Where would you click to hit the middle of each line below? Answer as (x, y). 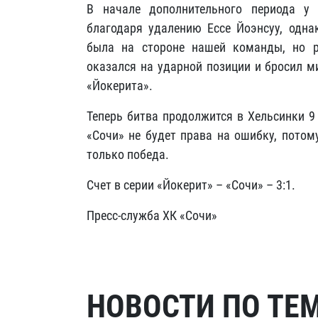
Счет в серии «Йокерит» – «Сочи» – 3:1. (191, 185)
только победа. (128, 154)
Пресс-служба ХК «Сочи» (152, 215)
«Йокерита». (120, 86)
